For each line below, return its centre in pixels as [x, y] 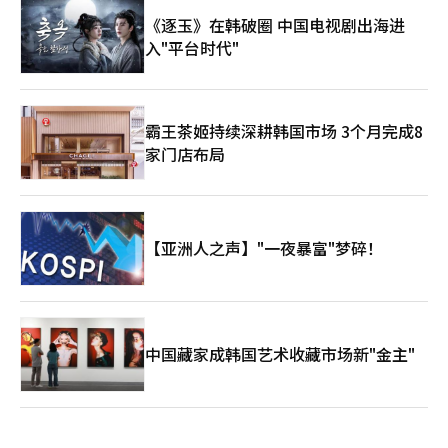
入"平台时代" [192, 47]
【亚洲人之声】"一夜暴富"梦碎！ [264, 248]
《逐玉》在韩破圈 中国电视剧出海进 [275, 24]
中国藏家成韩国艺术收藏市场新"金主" [280, 354]
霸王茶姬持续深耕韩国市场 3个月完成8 [284, 130]
